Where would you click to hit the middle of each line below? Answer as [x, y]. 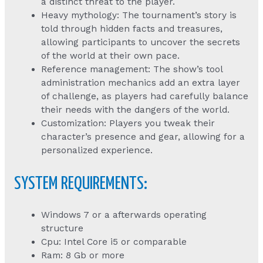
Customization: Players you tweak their [128, 123]
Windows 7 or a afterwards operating [124, 215]
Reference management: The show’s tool [132, 69]
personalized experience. [97, 150]
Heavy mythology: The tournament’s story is [139, 15]
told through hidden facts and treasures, [132, 28]
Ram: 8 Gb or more [83, 255]
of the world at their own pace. [111, 55]
